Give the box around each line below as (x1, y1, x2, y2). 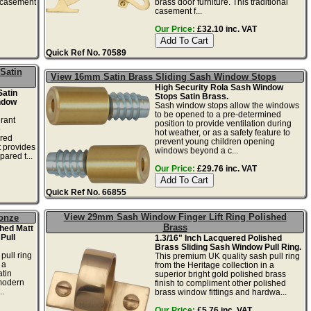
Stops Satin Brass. (154, 91, 228, 101)
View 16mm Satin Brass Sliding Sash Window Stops (51, 71, 277, 82)
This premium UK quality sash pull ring (154, 251, 300, 260)
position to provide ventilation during (154, 118, 292, 128)
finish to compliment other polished (154, 278, 286, 287)
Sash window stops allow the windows (154, 100, 299, 110)
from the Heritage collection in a (154, 260, 274, 269)
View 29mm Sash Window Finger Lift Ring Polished (63, 211, 287, 222)
